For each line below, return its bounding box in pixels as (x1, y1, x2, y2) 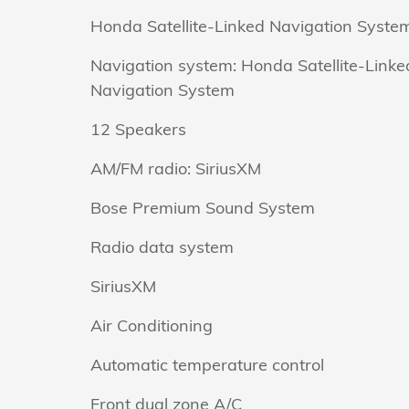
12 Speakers (90, 119, 186, 140)
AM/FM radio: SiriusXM (90, 158, 261, 179)
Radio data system (90, 236, 234, 257)
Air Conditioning (90, 315, 213, 336)
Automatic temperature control (90, 354, 324, 375)
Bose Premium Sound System (90, 197, 315, 218)
